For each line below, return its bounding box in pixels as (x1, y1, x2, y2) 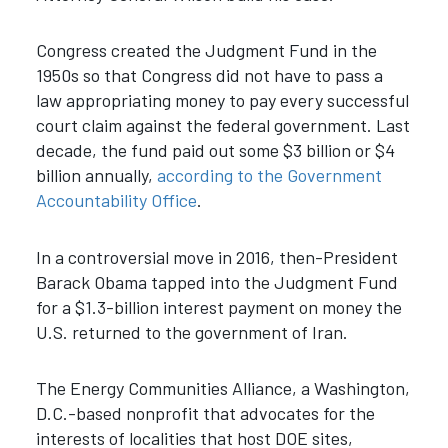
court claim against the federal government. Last (35, 114, 410, 137)
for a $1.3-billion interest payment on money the (35, 295, 402, 318)
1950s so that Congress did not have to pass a (35, 64, 383, 87)
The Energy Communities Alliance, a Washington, (35, 377, 410, 400)
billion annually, (35, 164, 157, 187)
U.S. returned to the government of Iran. (35, 320, 348, 343)
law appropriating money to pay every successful (35, 89, 409, 112)
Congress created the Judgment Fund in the (35, 39, 377, 62)
